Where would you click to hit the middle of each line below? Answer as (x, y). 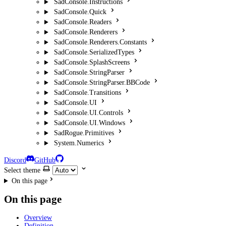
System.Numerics (79, 143)
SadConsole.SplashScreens (92, 63)
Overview (38, 218)
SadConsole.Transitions (87, 93)
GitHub (45, 160)
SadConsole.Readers (82, 22)
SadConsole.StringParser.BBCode (102, 83)
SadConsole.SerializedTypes (94, 52)
